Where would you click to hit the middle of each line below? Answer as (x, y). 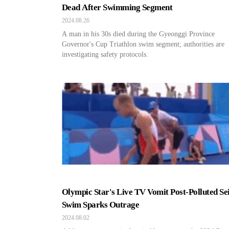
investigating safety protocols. (105, 54)
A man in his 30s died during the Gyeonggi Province (138, 34)
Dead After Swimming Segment (117, 7)
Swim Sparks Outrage (101, 205)
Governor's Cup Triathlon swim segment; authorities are (143, 44)
